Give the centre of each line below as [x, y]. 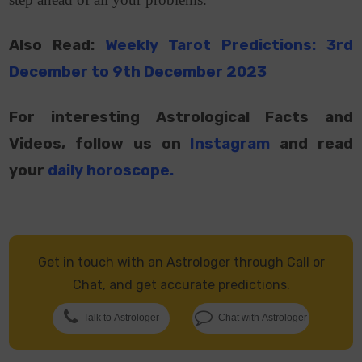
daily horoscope [109, 171]
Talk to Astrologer [121, 318]
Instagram [230, 144]
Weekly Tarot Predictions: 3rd [229, 46]
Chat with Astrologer [263, 318]
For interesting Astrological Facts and [181, 118]
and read [316, 144]
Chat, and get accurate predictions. [181, 285]
